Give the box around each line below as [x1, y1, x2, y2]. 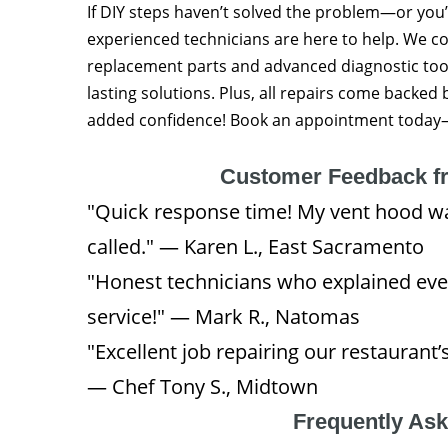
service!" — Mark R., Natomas [87, 302, 360, 330]
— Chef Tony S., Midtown [87, 372, 318, 400]
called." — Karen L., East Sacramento [87, 232, 424, 260]
